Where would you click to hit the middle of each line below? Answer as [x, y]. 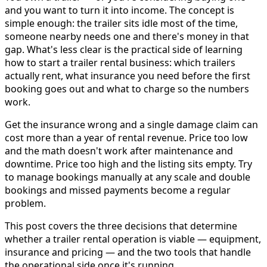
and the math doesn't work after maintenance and [119, 151]
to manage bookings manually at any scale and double [128, 177]
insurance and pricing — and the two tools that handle [128, 252]
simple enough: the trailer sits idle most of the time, [121, 24]
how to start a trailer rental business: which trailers [120, 63]
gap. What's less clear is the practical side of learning [124, 50]
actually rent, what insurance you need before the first [128, 76]
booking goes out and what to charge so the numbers [127, 89]
